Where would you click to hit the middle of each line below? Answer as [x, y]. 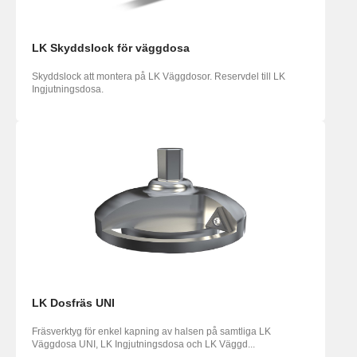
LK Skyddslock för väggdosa [111, 48]
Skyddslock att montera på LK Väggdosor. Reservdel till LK [159, 77]
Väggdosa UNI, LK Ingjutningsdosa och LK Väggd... [143, 345]
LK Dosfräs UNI [73, 303]
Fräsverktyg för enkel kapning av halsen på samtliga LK [151, 332]
